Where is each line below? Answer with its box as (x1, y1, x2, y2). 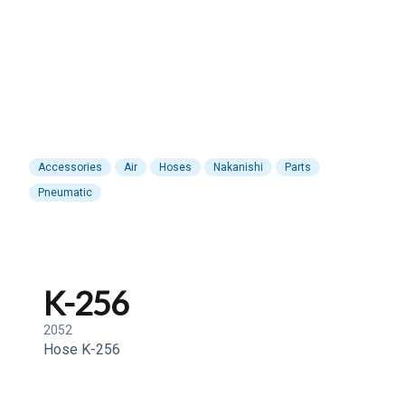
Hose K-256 (43, 341, 120, 358)
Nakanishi (213, 161, 263, 174)
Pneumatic (38, 186, 92, 199)
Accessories (38, 161, 102, 174)
